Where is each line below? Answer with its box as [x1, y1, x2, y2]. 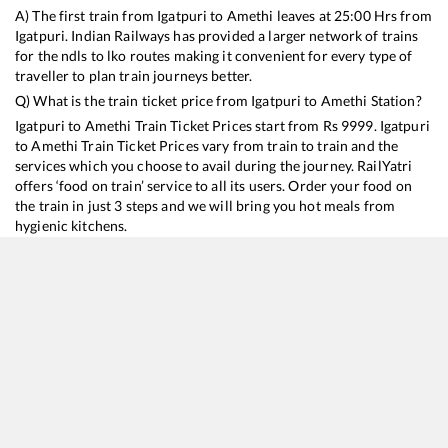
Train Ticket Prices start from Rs [131, 117, 341, 135]
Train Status [287, 349, 350, 365]
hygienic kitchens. [15, 217, 128, 235]
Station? [367, 92, 422, 110]
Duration [381, 349, 431, 365]
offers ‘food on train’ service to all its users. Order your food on [15, 177, 412, 195]
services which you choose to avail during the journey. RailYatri [15, 157, 413, 175]
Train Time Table [146, 300, 269, 320]
